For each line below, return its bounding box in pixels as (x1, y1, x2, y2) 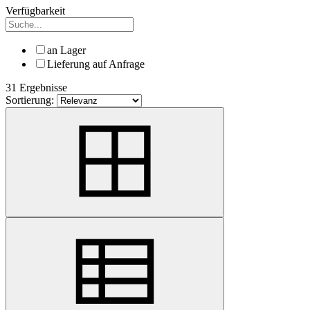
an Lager (47, 44, 86, 56)
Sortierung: (6, 93, 54, 106)
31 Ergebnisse (6, 81, 67, 93)
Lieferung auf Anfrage (47, 57, 145, 70)
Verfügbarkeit (6, 4, 65, 17)
